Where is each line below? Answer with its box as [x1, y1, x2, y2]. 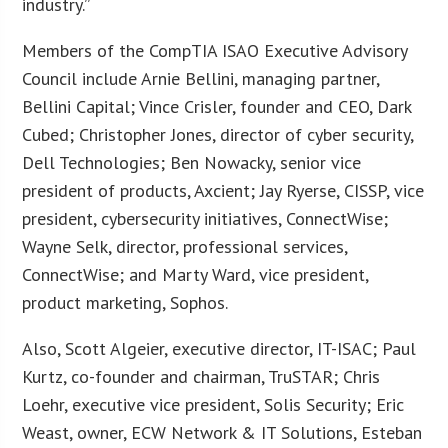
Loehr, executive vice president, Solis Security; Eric [22, 392, 405, 416]
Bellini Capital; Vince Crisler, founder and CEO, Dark [22, 94, 412, 118]
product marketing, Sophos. [22, 290, 229, 314]
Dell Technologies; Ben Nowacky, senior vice [22, 150, 362, 174]
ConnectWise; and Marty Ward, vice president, [22, 262, 369, 286]
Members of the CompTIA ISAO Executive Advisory [22, 38, 408, 62]
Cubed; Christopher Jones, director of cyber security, [22, 122, 414, 146]
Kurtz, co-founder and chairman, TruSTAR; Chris [22, 364, 381, 388]
